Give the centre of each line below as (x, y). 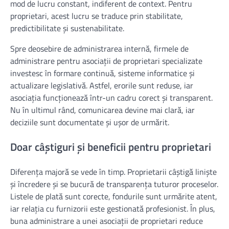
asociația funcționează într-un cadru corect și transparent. (111, 98)
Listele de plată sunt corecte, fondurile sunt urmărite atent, (114, 197)
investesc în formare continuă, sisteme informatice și (102, 73)
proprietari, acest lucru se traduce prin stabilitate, (97, 16)
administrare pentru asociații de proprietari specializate (106, 61)
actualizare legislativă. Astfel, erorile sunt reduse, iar (102, 86)
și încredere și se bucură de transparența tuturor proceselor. (114, 184)
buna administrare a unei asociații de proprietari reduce (107, 221)
